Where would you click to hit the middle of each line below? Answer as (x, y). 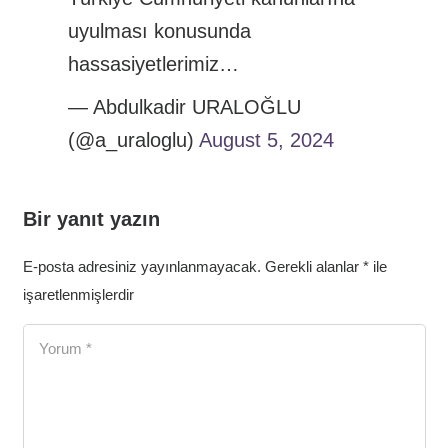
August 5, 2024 (266, 139)
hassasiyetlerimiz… (153, 63)
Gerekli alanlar (313, 267)
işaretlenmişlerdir (78, 295)
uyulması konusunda (159, 30)
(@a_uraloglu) (133, 139)
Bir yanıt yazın (94, 219)
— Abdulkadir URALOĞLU (184, 106)
